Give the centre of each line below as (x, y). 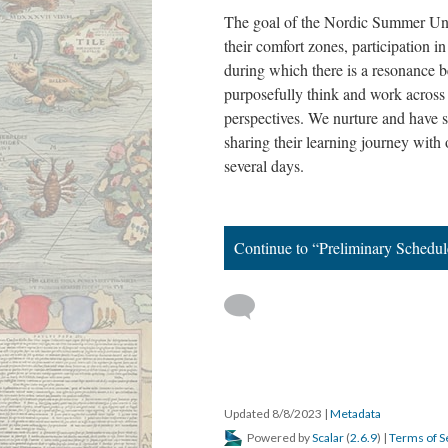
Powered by (278, 437)
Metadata (355, 413)
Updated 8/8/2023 (274, 413)
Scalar (328, 437)
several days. (264, 165)
